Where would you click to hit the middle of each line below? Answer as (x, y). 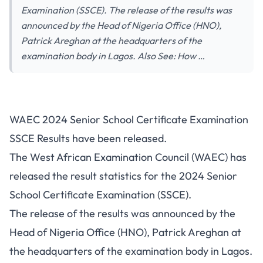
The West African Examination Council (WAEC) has (128, 157)
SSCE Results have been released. (88, 138)
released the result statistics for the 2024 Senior (123, 176)
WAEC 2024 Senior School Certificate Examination (129, 119)
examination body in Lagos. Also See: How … (113, 56)
